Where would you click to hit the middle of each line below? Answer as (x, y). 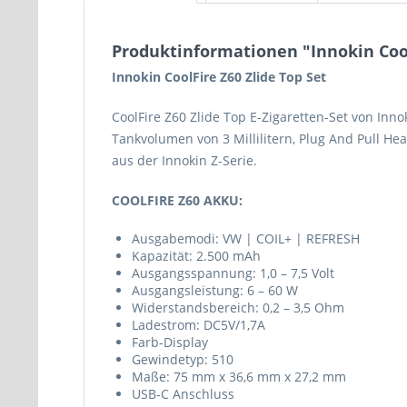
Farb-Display (170, 342)
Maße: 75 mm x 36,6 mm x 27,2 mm (239, 377)
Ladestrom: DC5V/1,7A (199, 325)
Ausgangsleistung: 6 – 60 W (215, 290)
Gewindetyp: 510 (183, 359)
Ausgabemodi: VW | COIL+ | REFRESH (246, 238)
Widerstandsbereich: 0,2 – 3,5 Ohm (238, 308)
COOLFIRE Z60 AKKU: (177, 200)
